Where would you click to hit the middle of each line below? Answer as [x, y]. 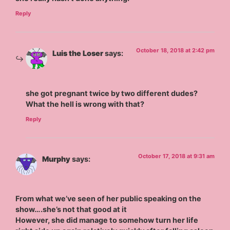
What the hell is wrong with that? [85, 104]
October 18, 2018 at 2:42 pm [175, 51]
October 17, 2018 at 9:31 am [176, 156]
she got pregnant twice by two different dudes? [112, 93]
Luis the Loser [78, 53]
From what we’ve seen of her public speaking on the [109, 199]
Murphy [56, 159]
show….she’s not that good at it [71, 209]
